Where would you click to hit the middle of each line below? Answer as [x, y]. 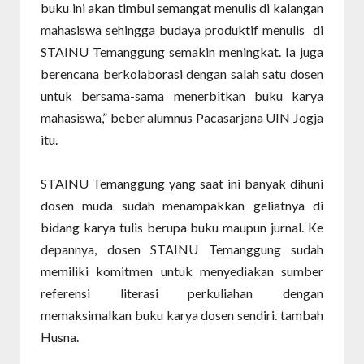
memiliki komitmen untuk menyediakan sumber [182, 271]
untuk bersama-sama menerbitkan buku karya [182, 95]
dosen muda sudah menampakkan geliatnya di [182, 205]
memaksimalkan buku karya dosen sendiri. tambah [182, 315]
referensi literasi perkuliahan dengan [182, 293]
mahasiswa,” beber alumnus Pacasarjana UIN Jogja [182, 117]
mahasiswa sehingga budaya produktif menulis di [182, 30]
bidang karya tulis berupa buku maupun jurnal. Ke [182, 227]
